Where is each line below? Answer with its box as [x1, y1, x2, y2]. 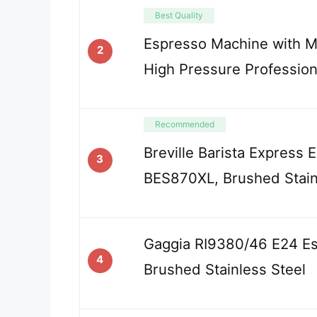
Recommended [154, 118, 214, 129]
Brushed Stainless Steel [143, 260, 306, 279]
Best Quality [154, 9, 203, 21]
